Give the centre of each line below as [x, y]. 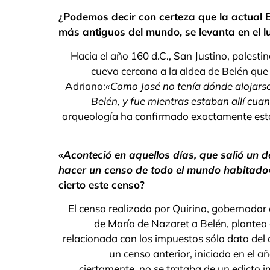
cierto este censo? [102, 184]
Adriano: [85, 86]
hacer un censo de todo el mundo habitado [163, 169]
